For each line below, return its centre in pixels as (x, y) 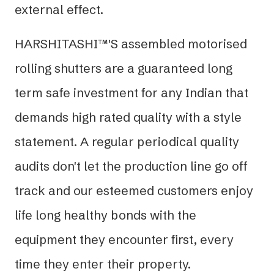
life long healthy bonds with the (106, 215)
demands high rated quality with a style (128, 117)
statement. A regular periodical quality (127, 141)
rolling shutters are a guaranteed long (124, 68)
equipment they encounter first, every (124, 239)
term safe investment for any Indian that (131, 92)
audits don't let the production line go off (131, 166)
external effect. (59, 9)
